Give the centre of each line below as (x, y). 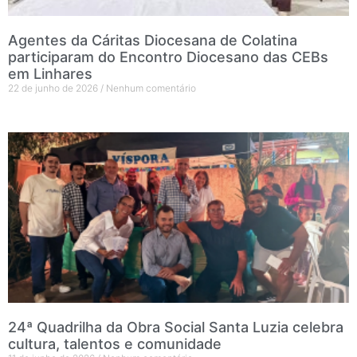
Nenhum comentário (150, 88)
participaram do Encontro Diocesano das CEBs (168, 57)
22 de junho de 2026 (54, 88)
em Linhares (50, 73)
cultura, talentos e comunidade (115, 343)
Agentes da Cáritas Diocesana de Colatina (153, 40)
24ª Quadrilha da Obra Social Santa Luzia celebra (176, 327)
